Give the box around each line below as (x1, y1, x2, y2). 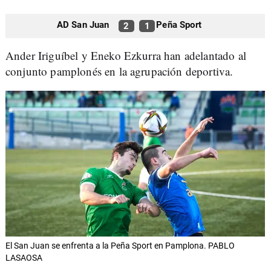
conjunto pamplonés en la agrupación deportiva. (5, 64, 233, 79)
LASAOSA (5, 253, 42, 263)
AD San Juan (56, 19, 109, 30)
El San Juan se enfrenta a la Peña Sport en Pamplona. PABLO (5, 241, 235, 251)
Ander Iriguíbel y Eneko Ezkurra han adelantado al (5, 48, 246, 63)
